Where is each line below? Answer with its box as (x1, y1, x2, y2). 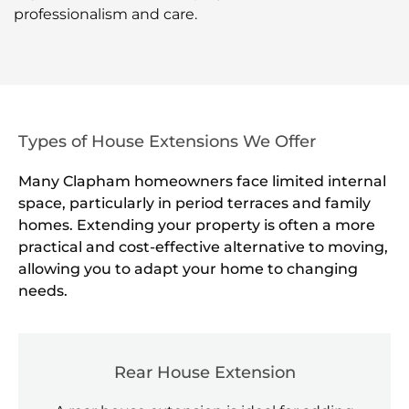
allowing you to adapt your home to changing (18, 259, 358, 278)
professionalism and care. (14, 5, 197, 24)
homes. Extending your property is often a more (18, 215, 375, 234)
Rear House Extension (113, 362, 296, 383)
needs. (18, 281, 68, 299)
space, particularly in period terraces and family (18, 194, 371, 212)
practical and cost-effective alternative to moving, (18, 237, 388, 256)
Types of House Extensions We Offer (18, 131, 316, 152)
